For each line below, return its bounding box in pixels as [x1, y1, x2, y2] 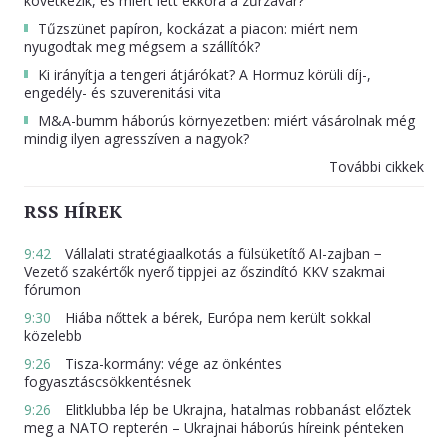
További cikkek [329, 157, 424, 177]
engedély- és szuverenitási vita [24, 83, 221, 103]
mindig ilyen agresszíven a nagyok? [24, 129, 249, 149]
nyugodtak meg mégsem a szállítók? [24, 37, 260, 57]
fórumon [24, 280, 81, 300]
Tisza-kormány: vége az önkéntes [61, 354, 282, 374]
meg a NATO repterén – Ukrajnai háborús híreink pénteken [24, 418, 404, 438]
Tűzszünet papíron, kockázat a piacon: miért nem [38, 19, 358, 39]
